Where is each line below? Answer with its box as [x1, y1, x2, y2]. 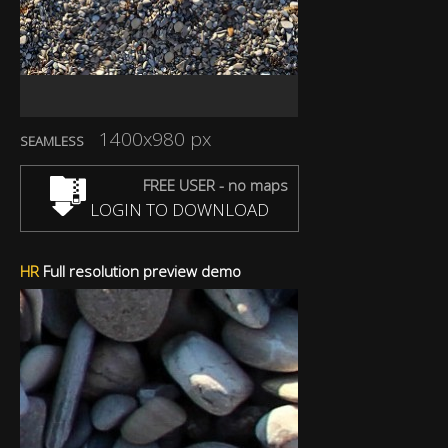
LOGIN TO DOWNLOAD [86, 198, 269, 221]
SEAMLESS [20, 132, 84, 150]
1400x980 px [99, 126, 211, 152]
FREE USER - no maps [143, 175, 288, 195]
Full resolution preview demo [39, 261, 241, 281]
